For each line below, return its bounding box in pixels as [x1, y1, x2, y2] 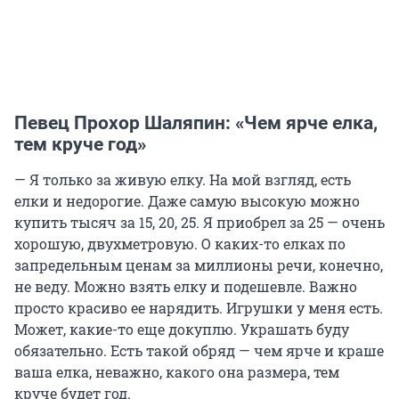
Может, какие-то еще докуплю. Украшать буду [14, 320, 349, 339]
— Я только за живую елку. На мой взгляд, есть [14, 170, 351, 190]
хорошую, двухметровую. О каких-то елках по [14, 234, 346, 254]
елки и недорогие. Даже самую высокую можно [14, 191, 360, 211]
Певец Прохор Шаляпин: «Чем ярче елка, [14, 112, 378, 134]
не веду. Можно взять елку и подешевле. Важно [14, 277, 357, 297]
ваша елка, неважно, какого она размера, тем [14, 362, 339, 382]
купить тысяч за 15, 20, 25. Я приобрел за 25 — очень [14, 213, 385, 232]
